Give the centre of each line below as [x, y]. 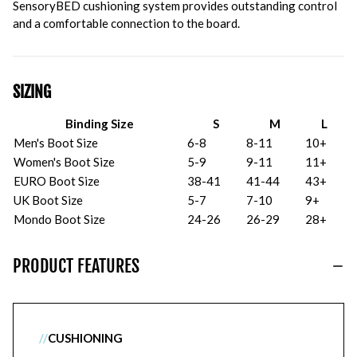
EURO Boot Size [57, 181]
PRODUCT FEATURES [76, 266]
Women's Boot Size [64, 162]
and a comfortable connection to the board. [126, 23]
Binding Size [100, 124]
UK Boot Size [48, 200]
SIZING [32, 92]
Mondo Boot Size [59, 219]
